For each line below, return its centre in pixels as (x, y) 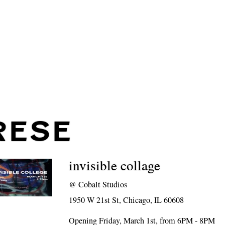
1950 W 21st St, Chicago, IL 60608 (127, 200)
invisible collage (115, 165)
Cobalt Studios (103, 184)
